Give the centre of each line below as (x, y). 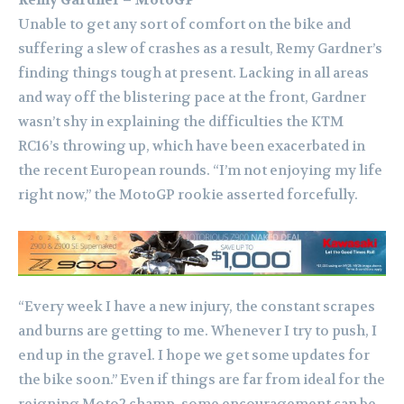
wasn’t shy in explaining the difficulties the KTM (181, 122)
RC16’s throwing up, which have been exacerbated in (192, 147)
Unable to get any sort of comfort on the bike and (184, 25)
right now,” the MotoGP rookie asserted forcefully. (188, 195)
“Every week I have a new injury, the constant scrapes (197, 306)
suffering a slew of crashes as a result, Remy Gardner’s (200, 49)
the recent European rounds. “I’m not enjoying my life (200, 171)
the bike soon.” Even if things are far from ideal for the (202, 379)
